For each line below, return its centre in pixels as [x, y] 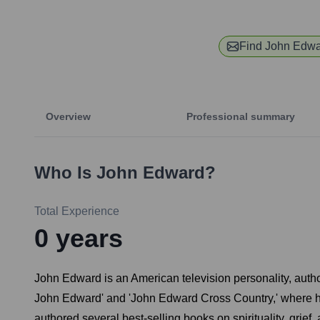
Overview [68, 117]
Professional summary [241, 117]
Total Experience [77, 211]
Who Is [65, 173]
